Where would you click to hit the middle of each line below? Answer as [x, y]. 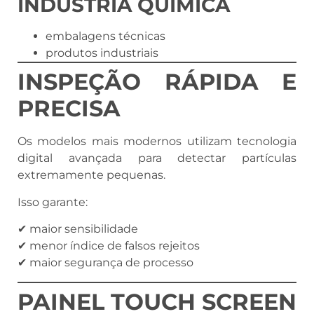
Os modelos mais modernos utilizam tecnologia [157, 142]
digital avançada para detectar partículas [157, 158]
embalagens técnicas [105, 36]
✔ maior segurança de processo [105, 263]
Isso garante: [53, 202]
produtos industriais [102, 53]
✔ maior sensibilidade [78, 229]
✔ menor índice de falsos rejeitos [109, 246]
